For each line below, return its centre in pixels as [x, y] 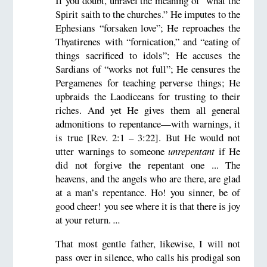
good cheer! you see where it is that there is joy [148, 206]
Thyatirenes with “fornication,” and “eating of [148, 42]
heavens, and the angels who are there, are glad [148, 179]
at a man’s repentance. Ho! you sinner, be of [148, 193]
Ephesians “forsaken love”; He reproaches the [148, 28]
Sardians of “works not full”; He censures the [148, 69]
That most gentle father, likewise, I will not [148, 243]
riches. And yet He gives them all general [148, 110]
